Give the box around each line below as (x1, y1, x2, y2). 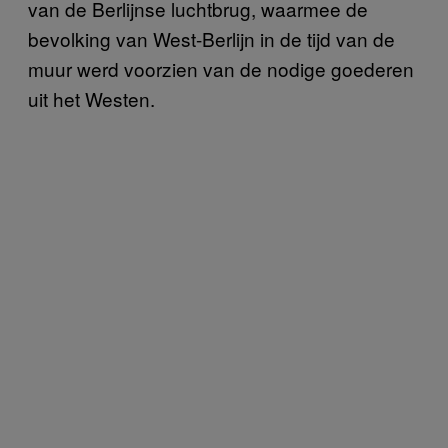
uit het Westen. (28, 84, 155, 112)
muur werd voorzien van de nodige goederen (28, 54, 414, 82)
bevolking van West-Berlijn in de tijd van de (28, 24, 395, 52)
